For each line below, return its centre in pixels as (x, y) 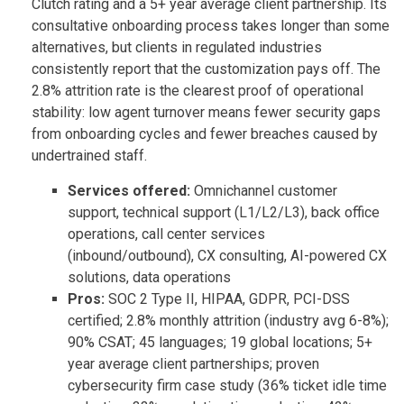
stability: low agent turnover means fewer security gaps (206, 112)
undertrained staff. (89, 155)
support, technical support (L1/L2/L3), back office (224, 212)
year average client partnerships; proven (193, 363)
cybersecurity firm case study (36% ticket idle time (227, 385)
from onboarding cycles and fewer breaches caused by (205, 133)
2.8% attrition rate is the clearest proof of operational (197, 90)
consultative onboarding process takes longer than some (211, 25)
